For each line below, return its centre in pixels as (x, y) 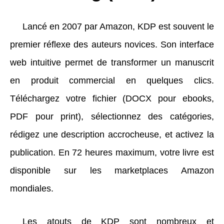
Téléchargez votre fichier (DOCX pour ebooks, (112, 98)
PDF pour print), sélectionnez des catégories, (112, 116)
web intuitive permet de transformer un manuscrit (112, 62)
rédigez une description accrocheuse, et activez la (112, 134)
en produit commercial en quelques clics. (112, 80)
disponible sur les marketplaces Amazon (112, 170)
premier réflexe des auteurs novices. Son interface (112, 44)
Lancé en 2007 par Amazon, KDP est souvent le (118, 26)
